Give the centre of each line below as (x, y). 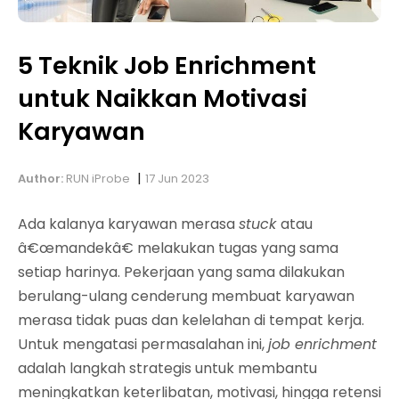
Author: (41, 178)
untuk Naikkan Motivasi (163, 98)
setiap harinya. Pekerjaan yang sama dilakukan (181, 272)
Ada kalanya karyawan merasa (128, 224)
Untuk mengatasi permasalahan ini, (143, 344)
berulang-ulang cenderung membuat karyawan (186, 296)
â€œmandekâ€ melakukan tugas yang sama (178, 248)
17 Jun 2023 (177, 178)
